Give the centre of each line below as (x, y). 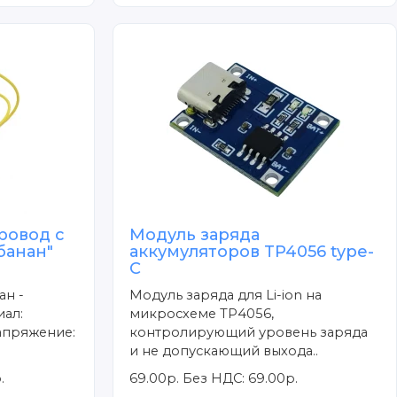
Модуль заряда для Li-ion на (226, 295)
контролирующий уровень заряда (249, 332)
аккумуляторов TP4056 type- (252, 251)
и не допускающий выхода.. (224, 350)
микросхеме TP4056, (202, 313)
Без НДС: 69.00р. (241, 378)
